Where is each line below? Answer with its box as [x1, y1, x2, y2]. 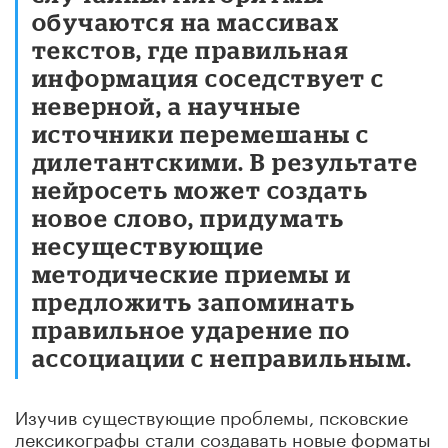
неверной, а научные [32, 91, 302, 119]
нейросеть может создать [32, 175, 369, 203]
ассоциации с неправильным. [32, 343, 413, 371]
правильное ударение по [32, 315, 351, 343]
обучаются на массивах [32, 7, 340, 35]
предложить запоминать [32, 287, 356, 315]
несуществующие [32, 231, 265, 259]
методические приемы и [32, 259, 352, 287]
